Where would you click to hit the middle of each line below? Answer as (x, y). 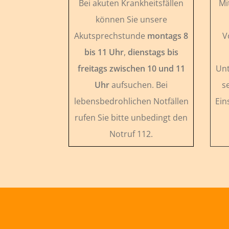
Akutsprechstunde (111, 36)
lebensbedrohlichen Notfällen (131, 101)
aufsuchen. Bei (139, 85)
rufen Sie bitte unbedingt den (131, 117)
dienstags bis (153, 52)
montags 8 (168, 36)
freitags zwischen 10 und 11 (131, 68)
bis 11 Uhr (104, 52)
